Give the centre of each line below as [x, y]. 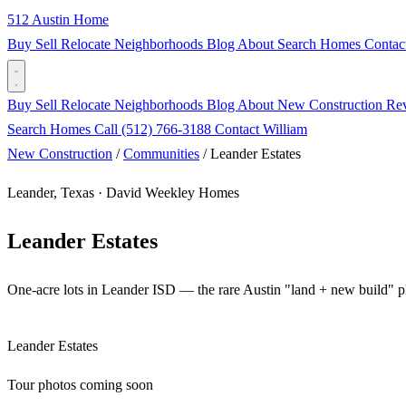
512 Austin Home [58, 19]
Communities [161, 154]
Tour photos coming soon [80, 384]
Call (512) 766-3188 [155, 129]
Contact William [261, 129]
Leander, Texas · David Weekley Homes [123, 193]
